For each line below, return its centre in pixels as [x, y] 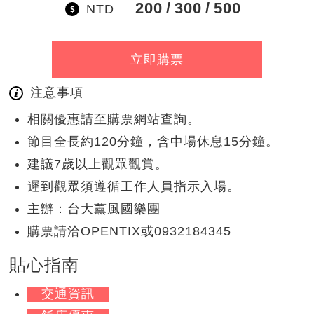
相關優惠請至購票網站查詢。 [114, 120]
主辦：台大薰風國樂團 [94, 209]
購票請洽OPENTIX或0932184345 [130, 232]
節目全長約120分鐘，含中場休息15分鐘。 [153, 142]
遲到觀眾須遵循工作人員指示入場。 [134, 187]
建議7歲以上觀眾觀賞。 [98, 164]
